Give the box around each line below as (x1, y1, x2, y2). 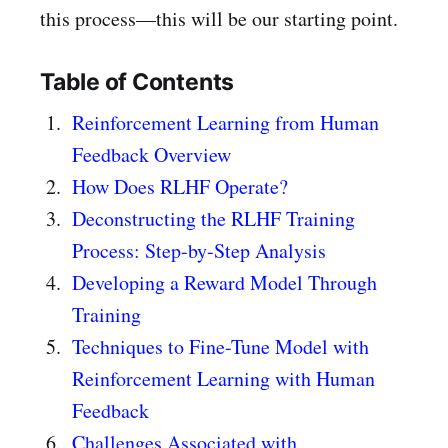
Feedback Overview (72, 140, 231, 168)
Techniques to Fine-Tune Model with (72, 332, 369, 360)
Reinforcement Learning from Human (72, 108, 379, 136)
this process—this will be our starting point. (40, 4, 398, 32)
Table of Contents (40, 68, 235, 97)
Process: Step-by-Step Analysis (72, 236, 326, 264)
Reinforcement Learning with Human (72, 364, 375, 392)
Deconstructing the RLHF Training (72, 204, 355, 232)
